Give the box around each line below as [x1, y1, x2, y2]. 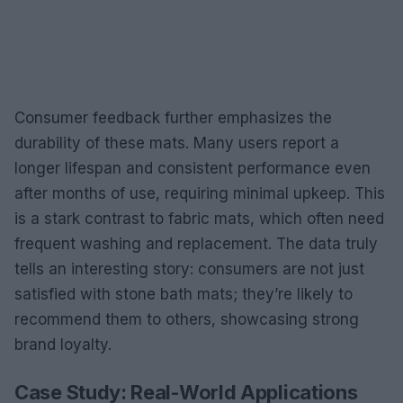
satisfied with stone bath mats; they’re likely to [14, 285, 353, 303]
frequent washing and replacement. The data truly [14, 235, 378, 253]
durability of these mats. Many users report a [14, 134, 339, 152]
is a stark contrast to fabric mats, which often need [14, 210, 384, 228]
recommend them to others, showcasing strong [14, 310, 359, 328]
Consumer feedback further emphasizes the [14, 109, 332, 127]
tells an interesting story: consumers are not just [14, 260, 364, 278]
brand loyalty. [14, 336, 112, 354]
